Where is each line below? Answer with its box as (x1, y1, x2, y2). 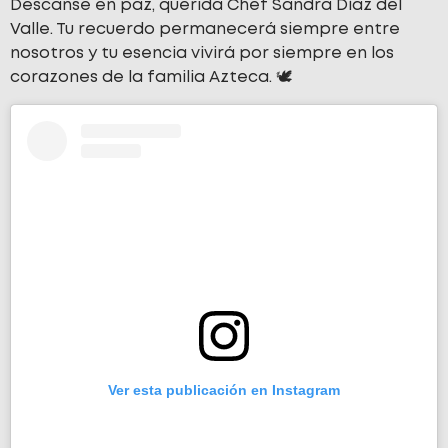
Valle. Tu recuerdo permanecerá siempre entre (10, 22, 400, 38)
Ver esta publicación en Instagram (108, 381, 340, 398)
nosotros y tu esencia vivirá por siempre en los (10, 46, 394, 62)
